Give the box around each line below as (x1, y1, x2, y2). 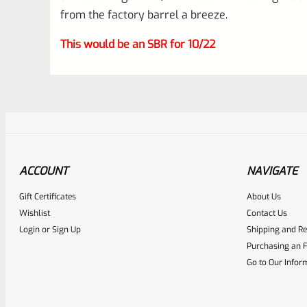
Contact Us (247, 207, 287, 219)
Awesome (153, 197, 234, 222)
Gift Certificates (19, 191, 76, 202)
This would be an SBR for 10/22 (60, 36, 215, 51)
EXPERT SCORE (79, 254, 131, 265)
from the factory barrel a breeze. (60, 7, 228, 22)
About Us (247, 191, 281, 202)
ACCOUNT (19, 163, 68, 178)
